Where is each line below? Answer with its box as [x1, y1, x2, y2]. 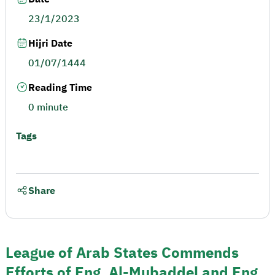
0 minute [28, 100, 68, 115]
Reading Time [28, 80, 92, 95]
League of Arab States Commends [6, 241, 239, 264]
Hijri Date [28, 36, 72, 51]
